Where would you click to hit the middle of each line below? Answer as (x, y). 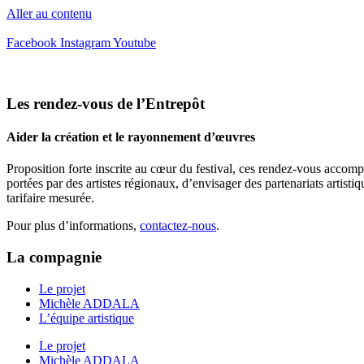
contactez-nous (178, 226)
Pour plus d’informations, (73, 226)
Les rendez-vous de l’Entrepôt (106, 103)
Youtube (134, 43)
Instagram (85, 43)
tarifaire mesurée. (50, 198)
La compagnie (54, 257)
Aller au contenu (49, 13)
